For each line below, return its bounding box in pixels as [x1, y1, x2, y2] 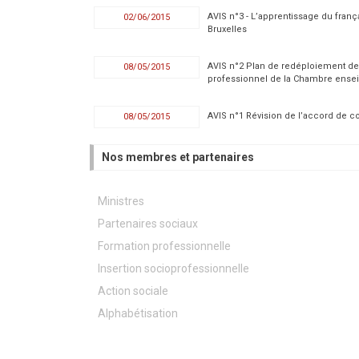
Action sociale [98, 284, 168, 297]
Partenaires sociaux [98, 216, 198, 230]
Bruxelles [207, 23, 247, 34]
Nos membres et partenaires [102, 150, 254, 163]
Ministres [98, 194, 144, 208]
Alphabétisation [98, 306, 178, 320]
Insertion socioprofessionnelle [98, 261, 249, 275]
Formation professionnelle [98, 239, 231, 252]
